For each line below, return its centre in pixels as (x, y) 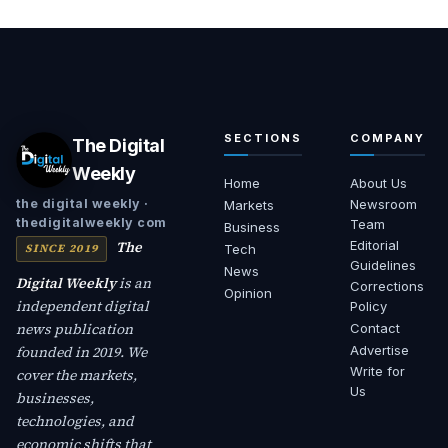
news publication (74, 328)
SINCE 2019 (62, 248)
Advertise (379, 350)
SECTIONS (263, 138)
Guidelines (382, 265)
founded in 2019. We (81, 351)
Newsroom (383, 204)
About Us (378, 183)
